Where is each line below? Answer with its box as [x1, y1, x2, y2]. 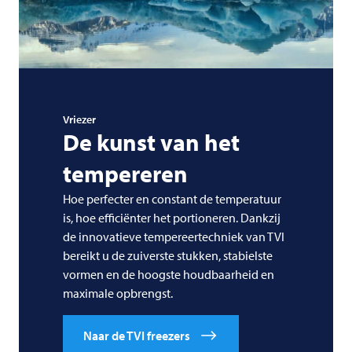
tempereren [63, 158, 188, 189]
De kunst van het [63, 126, 240, 157]
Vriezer [63, 112, 96, 126]
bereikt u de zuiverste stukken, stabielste [63, 247, 273, 263]
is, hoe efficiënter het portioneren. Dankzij [63, 209, 280, 225]
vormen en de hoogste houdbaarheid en [63, 266, 274, 282]
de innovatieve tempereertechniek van [63, 228, 267, 244]
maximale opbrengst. [63, 284, 173, 301]
